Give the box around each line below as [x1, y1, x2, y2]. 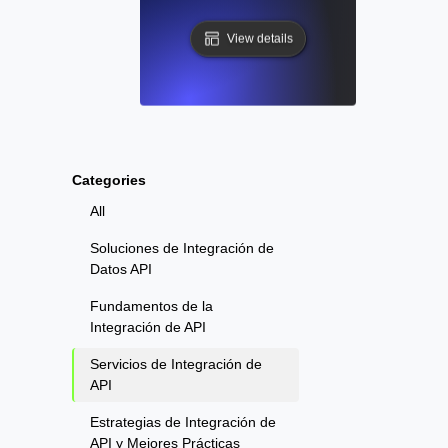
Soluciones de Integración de [90, 240, 274, 257]
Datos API [90, 261, 152, 278]
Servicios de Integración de [90, 356, 262, 373]
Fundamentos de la [90, 298, 213, 315]
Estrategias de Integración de [90, 414, 276, 431]
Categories [72, 172, 146, 189]
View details [227, 31, 293, 46]
